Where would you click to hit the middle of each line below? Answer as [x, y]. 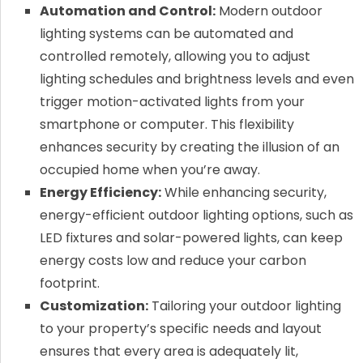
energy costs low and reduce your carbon [173, 261]
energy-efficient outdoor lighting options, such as [196, 216]
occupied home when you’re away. [149, 170]
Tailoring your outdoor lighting [244, 306]
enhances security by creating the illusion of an [189, 147]
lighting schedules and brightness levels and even [196, 79]
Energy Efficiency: [100, 193]
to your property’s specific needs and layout [180, 329]
